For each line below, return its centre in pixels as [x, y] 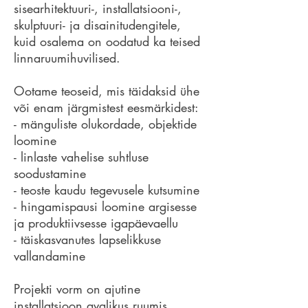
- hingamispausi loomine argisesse [105, 206]
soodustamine [50, 173]
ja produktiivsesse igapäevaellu [96, 223]
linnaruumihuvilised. [69, 58]
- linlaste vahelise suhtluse [81, 157]
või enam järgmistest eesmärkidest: [106, 107]
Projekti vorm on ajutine [77, 289]
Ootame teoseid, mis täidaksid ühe [107, 91]
